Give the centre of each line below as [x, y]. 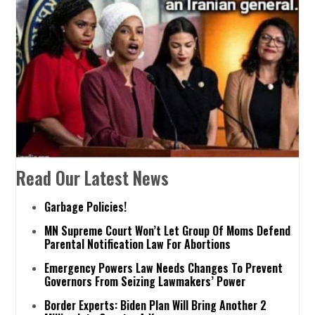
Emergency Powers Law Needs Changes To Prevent [164, 268]
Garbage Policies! [86, 207]
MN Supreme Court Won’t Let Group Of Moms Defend [168, 231]
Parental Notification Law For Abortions [138, 244]
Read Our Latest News [93, 178]
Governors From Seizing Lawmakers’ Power [145, 282]
